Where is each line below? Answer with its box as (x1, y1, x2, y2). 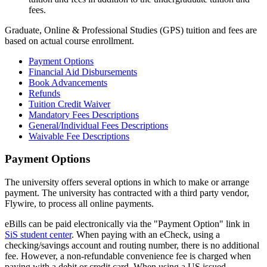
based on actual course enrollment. (5, 35, 134, 46)
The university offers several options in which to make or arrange (5, 177, 249, 188)
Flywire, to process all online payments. (5, 198, 154, 209)
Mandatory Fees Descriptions (29, 109, 139, 120)
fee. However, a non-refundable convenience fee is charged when (5, 251, 251, 262)
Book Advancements (29, 77, 107, 88)
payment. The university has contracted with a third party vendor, (5, 188, 249, 198)
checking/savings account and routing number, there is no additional (5, 240, 259, 251)
